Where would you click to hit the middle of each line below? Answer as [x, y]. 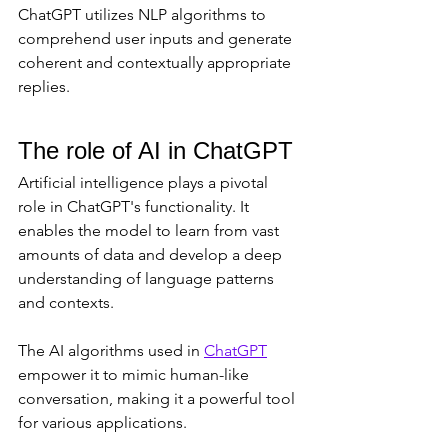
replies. [44, 87]
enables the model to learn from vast [150, 231]
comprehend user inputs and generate [157, 39]
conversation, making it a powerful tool [158, 399]
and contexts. [68, 303]
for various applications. [102, 423]
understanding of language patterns [148, 279]
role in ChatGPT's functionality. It [135, 207]
